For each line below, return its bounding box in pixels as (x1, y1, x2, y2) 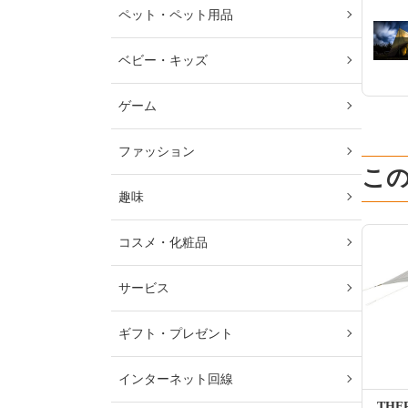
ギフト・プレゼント (118, 327, 233, 341)
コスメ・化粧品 (118, 236, 208, 250)
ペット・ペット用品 (118, 8, 233, 22)
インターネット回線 (118, 372, 233, 386)
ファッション (118, 145, 195, 158)
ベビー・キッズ (118, 54, 208, 67)
